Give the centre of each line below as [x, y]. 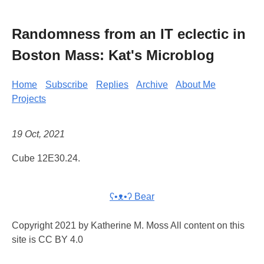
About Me [196, 84]
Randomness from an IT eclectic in [129, 34]
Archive [152, 84]
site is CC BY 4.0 [47, 240]
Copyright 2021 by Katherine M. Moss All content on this [128, 226]
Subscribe [67, 84]
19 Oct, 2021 [38, 134]
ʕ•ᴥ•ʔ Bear [132, 197]
